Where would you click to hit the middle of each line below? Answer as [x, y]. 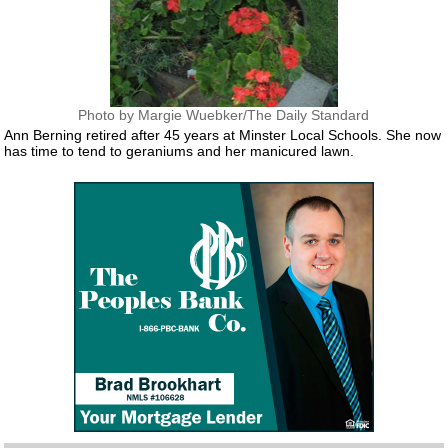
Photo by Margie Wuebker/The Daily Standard [224, 115]
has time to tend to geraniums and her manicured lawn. [179, 150]
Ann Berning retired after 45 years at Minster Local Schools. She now [223, 134]
